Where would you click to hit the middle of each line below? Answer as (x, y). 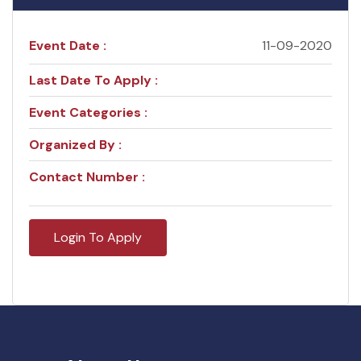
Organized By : (75, 145)
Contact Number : (87, 177)
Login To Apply (98, 238)
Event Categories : (88, 113)
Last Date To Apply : (93, 81)
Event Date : (68, 46)
